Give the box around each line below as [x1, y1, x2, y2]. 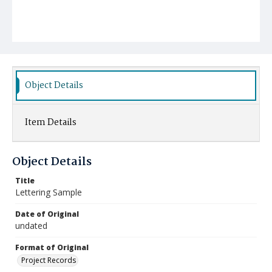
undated [15, 220, 47, 231]
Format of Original [15, 242, 89, 253]
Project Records [21, 255, 76, 265]
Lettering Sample [15, 186, 82, 198]
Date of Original [15, 209, 79, 219]
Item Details [25, 115, 76, 130]
